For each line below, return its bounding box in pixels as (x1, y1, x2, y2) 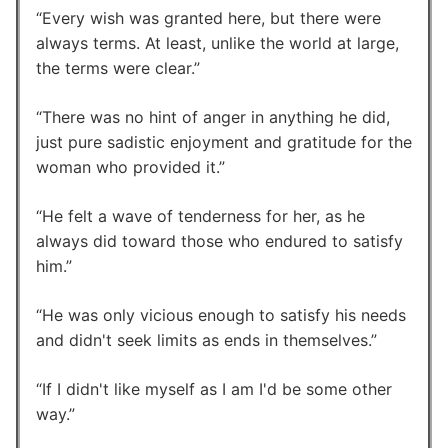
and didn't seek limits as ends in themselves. (36, 329, 371, 350)
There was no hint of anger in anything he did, (42, 106, 390, 127)
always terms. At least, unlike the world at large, (36, 32, 399, 53)
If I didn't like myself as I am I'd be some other (42, 378, 392, 399)
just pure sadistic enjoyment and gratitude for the (36, 131, 412, 152)
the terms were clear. (36, 57, 194, 78)
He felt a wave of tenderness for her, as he (42, 205, 365, 226)
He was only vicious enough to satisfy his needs (42, 304, 406, 325)
